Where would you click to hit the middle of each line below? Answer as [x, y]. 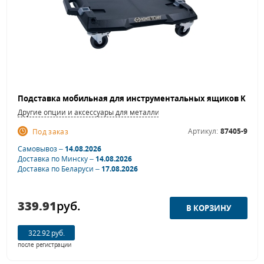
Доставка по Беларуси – [60, 169]
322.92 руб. [47, 233]
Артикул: [203, 131]
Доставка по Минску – [57, 159]
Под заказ [51, 132]
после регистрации [44, 245]
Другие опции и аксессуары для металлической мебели [115, 113]
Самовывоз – [41, 149]
